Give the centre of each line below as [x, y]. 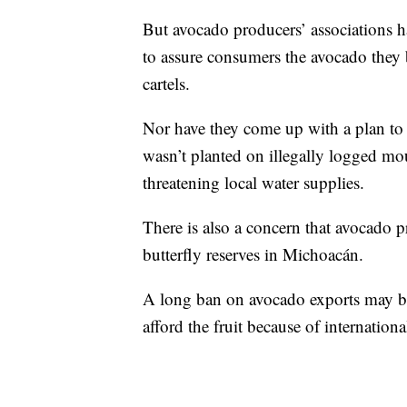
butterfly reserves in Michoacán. [253, 254]
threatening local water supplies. [253, 183]
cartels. [166, 84]
